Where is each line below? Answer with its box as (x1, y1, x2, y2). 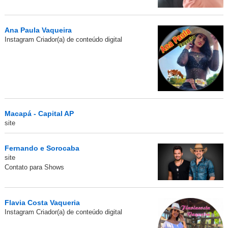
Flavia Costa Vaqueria (4, 198, 80, 207)
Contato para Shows (4, 163, 64, 171)
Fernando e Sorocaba (4, 144, 79, 152)
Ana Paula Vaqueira (4, 25, 72, 34)
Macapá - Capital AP (4, 109, 74, 118)
